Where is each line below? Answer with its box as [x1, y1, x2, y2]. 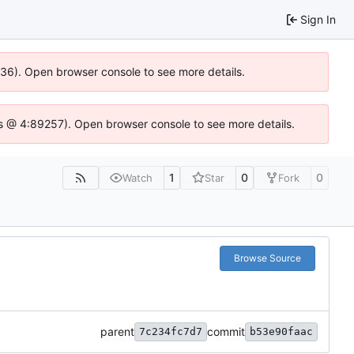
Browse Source [233, 252, 301, 265]
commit [207, 325, 245, 339]
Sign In [300, 12, 336, 26]
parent [100, 325, 134, 339]
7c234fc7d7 [139, 326, 202, 338]
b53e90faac [250, 326, 313, 338]
